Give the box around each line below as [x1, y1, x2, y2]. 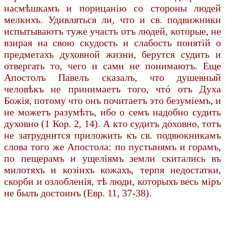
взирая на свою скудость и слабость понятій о [4, 37, 221, 48]
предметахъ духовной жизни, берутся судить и [4, 48, 221, 60]
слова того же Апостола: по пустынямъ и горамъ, [4, 141, 221, 152]
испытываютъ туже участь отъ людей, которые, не [4, 25, 221, 37]
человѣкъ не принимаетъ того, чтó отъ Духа [4, 83, 221, 94]
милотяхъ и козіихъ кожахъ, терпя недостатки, [4, 164, 221, 175]
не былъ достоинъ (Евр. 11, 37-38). [4, 187, 152, 198]
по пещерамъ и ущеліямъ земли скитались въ [4, 152, 221, 164]
